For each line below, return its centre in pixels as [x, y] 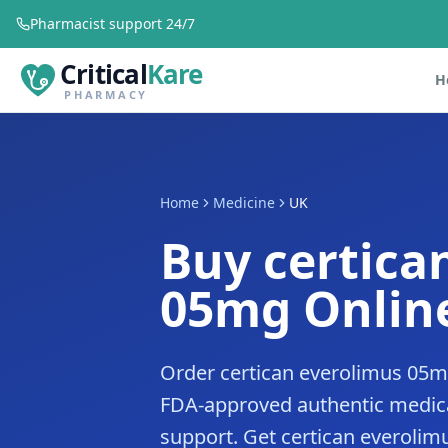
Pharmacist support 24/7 [112, 23]
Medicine [244, 202]
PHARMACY [106, 94]
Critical [103, 73]
